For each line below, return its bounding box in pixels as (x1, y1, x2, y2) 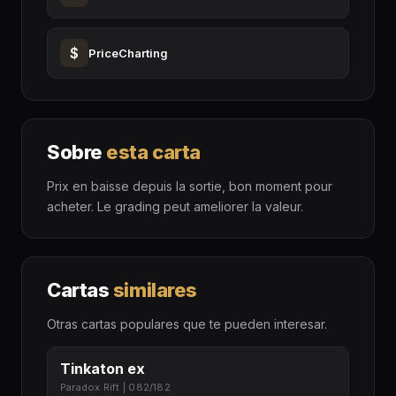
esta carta (106, 141, 201, 164)
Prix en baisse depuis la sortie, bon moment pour (47, 179, 332, 194)
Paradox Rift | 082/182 (60, 381, 171, 394)
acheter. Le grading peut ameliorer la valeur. (47, 199, 303, 215)
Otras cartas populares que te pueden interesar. (47, 316, 327, 332)
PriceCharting (88, 46, 168, 61)
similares (112, 278, 197, 302)
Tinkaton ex (60, 360, 145, 378)
